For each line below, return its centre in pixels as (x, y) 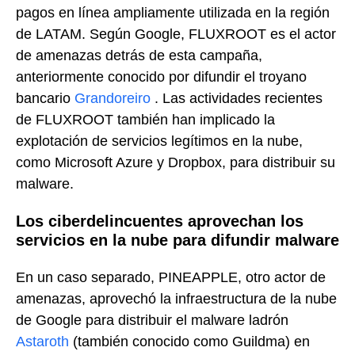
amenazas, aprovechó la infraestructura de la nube (176, 298)
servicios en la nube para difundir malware (177, 240)
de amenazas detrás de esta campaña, (139, 55)
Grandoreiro (113, 98)
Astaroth (42, 341)
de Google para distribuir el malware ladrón (152, 320)
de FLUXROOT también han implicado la (145, 119)
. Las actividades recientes (237, 98)
